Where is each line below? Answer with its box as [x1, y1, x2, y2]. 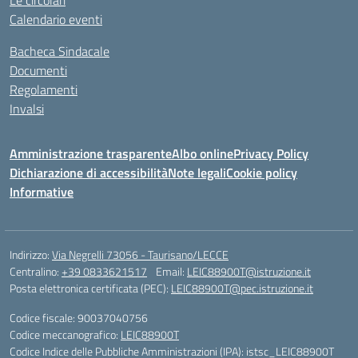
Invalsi [10, 99, 44, 118]
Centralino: [10, 263, 62, 280]
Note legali [168, 163, 226, 182]
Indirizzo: [10, 246, 52, 263]
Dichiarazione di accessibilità [10, 163, 168, 182]
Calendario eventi [10, 10, 102, 29]
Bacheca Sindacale [10, 42, 109, 61]
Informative [10, 182, 74, 201]
